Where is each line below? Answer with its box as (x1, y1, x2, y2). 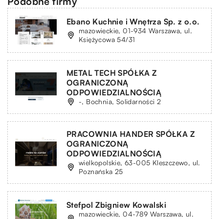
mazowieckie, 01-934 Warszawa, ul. (79, 26, 193, 35)
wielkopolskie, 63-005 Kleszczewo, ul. (79, 158, 200, 167)
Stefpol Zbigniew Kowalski (66, 199, 166, 210)
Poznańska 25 (79, 167, 123, 175)
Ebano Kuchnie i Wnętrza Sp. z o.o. (66, 16, 200, 26)
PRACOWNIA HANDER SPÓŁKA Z (66, 129, 195, 139)
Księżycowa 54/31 (79, 35, 135, 44)
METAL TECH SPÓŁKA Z (66, 67, 157, 78)
